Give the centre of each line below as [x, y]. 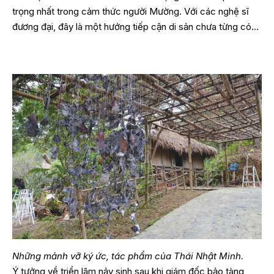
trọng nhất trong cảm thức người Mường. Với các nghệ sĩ [131, 11]
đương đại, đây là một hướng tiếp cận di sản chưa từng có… [135, 27]
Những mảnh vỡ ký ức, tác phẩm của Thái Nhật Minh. [129, 256]
